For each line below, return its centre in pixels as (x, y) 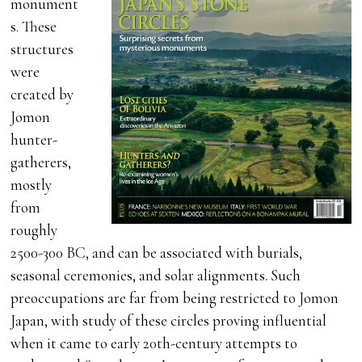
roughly (34, 230)
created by (42, 95)
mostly (32, 185)
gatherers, (41, 162)
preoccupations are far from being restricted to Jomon (175, 298)
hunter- (34, 140)
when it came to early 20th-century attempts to (154, 343)
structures (42, 49)
